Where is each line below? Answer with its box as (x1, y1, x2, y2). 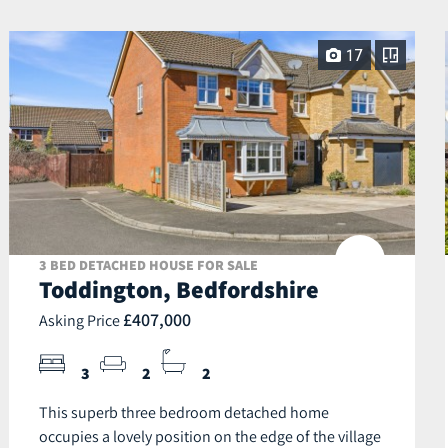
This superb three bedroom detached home (39, 402, 329, 423)
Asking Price (39, 310, 123, 331)
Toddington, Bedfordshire (39, 273, 319, 306)
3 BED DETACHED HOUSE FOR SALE (39, 256, 258, 275)
